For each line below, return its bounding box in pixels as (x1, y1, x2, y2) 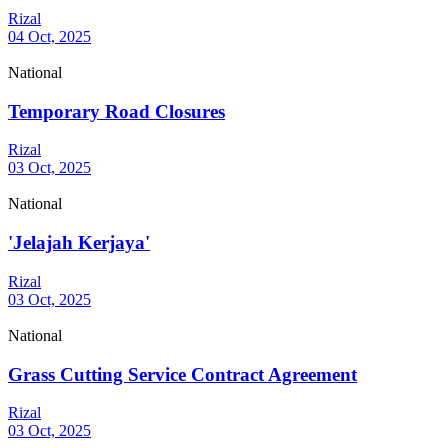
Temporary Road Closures (8, 100, 225, 122)
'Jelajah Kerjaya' (8, 232, 150, 254)
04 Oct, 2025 (8, 28, 91, 45)
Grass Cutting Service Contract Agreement (8, 363, 357, 385)
